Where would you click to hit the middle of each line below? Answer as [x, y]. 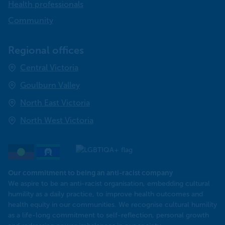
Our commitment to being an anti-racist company [90, 173]
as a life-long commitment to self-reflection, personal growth [108, 215]
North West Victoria [57, 121]
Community [31, 21]
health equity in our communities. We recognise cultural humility [113, 205]
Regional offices [46, 50]
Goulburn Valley [50, 85]
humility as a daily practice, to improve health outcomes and [105, 194]
